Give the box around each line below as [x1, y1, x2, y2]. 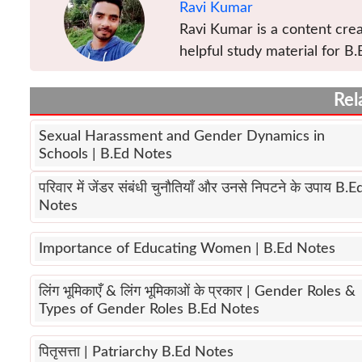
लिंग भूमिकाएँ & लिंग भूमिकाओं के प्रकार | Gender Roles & [39, 284, 356, 300]
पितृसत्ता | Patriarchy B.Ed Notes [39, 345, 234, 360]
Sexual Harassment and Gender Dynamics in [39, 129, 325, 145]
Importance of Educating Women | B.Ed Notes [39, 242, 335, 257]
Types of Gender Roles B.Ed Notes [39, 302, 259, 318]
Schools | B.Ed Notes [39, 147, 172, 162]
